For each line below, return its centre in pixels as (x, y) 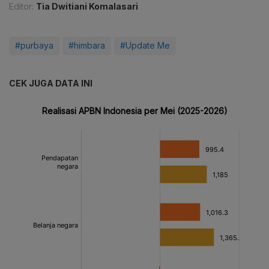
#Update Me (145, 46)
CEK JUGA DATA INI (51, 83)
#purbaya (34, 46)
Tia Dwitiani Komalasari (87, 7)
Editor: (21, 7)
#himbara (87, 46)
